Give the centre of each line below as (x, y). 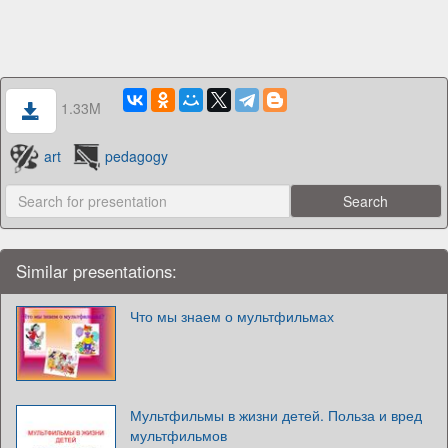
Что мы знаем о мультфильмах (232, 315)
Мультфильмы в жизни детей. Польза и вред (276, 414)
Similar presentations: (96, 270)
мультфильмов (178, 434)
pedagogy (137, 156)
